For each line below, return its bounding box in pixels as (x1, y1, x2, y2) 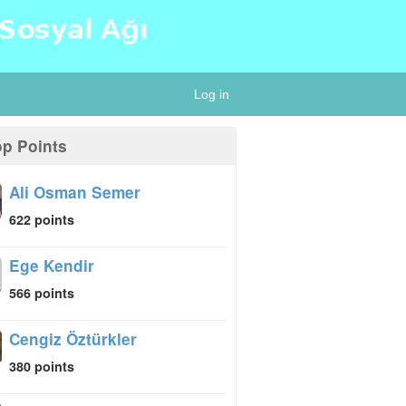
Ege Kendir (9, 255, 95, 276)
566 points (9, 284, 75, 302)
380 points (9, 357, 75, 375)
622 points (9, 210, 75, 228)
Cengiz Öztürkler (9, 328, 138, 350)
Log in (194, 87, 229, 101)
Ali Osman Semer (9, 181, 141, 203)
